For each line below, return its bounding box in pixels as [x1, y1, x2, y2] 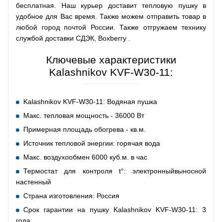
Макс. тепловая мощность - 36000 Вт [23, 111, 144, 119]
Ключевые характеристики [46, 54, 176, 65]
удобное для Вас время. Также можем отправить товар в [16, 12, 206, 20]
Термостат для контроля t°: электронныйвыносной [23, 166, 206, 175]
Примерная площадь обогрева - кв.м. [23, 125, 146, 133]
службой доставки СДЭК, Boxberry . [16, 34, 130, 42]
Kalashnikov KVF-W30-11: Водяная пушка [23, 97, 157, 106]
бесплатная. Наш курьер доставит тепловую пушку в [16, 1, 206, 9]
